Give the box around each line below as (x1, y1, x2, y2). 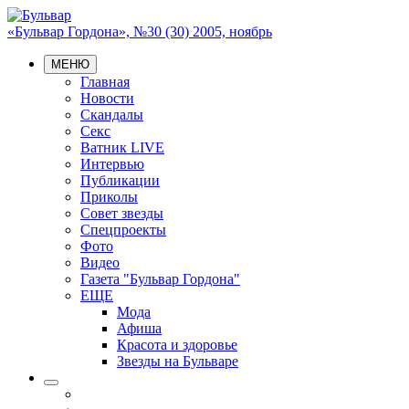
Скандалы (80, 107, 143, 122)
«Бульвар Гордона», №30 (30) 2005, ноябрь (7, 24, 272, 39)
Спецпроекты (80, 222, 166, 237)
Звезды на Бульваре (117, 353, 238, 369)
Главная (80, 74, 130, 89)
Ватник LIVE (80, 140, 164, 155)
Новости (80, 90, 134, 106)
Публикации (80, 173, 160, 188)
